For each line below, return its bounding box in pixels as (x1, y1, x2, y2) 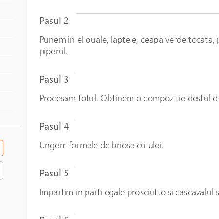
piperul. (39, 44, 68, 57)
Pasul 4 (39, 119, 69, 132)
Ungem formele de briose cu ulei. (39, 138, 164, 151)
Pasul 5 (39, 166, 69, 179)
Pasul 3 (39, 72, 69, 86)
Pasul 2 (39, 13, 69, 27)
